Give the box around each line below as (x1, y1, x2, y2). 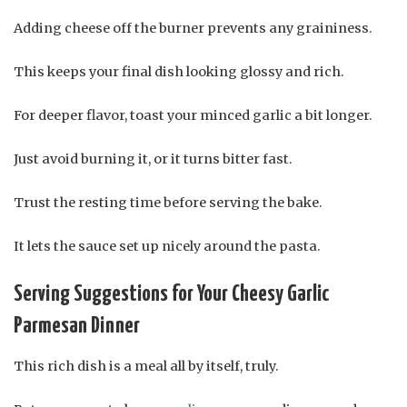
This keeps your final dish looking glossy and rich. (14, 63, 344, 80)
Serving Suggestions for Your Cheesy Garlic (14, 283, 330, 305)
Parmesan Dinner (14, 314, 140, 337)
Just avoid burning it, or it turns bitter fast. (14, 150, 293, 167)
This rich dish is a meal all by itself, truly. (14, 357, 279, 374)
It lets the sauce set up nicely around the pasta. (14, 237, 321, 254)
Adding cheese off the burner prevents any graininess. (14, 19, 372, 36)
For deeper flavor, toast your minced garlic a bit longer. (14, 106, 372, 124)
